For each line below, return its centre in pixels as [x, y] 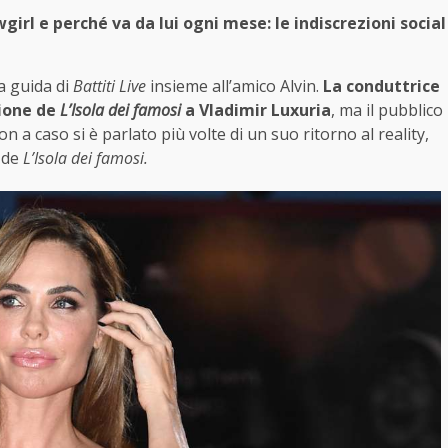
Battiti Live [107, 86]
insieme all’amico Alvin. [234, 86]
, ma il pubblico [387, 110]
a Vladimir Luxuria [256, 110]
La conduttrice [381, 86]
